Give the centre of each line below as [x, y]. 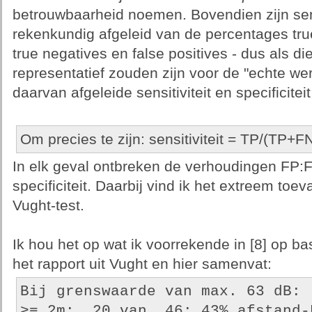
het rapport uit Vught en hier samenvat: [142, 264]
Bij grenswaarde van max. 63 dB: [160, 291]
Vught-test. [48, 205]
